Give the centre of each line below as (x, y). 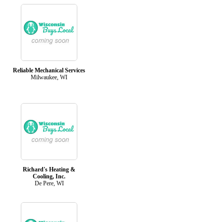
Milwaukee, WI (49, 77)
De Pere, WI (49, 183)
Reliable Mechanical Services (49, 70)
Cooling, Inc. (49, 176)
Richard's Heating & (49, 169)
